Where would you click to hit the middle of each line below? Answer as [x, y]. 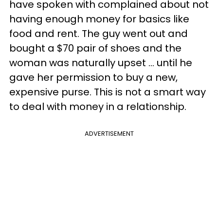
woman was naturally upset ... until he [101, 63]
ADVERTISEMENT [109, 134]
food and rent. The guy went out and [99, 34]
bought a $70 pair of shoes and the [95, 48]
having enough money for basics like [99, 19]
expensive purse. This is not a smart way [108, 92]
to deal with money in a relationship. [98, 107]
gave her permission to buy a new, [93, 77]
